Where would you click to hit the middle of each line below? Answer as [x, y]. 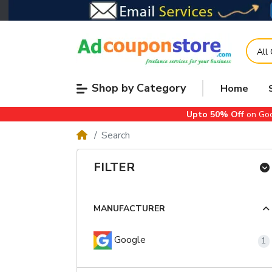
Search [115, 135]
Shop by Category [138, 88]
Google [128, 240]
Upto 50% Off [215, 114]
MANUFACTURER [129, 209]
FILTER [114, 168]
